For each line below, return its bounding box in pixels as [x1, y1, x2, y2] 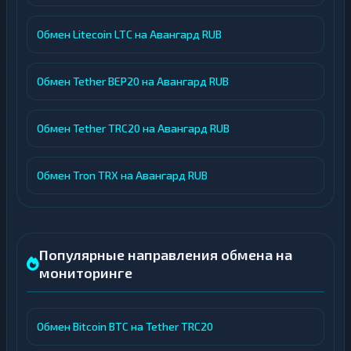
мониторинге [39, 264, 132, 281]
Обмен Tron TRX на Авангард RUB [37, 168, 208, 182]
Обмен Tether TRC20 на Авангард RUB [37, 121, 230, 135]
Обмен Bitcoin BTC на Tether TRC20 [37, 320, 213, 333]
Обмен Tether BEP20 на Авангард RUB [37, 74, 229, 88]
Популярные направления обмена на [39, 246, 292, 263]
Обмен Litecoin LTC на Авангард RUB [37, 27, 222, 41]
